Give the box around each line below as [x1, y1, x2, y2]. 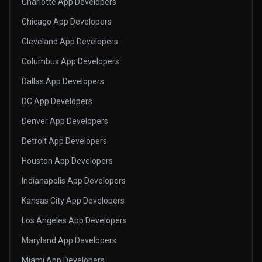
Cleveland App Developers [22, 36, 118, 46]
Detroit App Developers [22, 136, 107, 146]
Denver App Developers [22, 116, 108, 126]
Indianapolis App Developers [22, 175, 126, 185]
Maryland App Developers [22, 235, 116, 245]
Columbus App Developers [22, 56, 119, 66]
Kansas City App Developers [22, 195, 125, 205]
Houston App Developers [22, 156, 113, 166]
